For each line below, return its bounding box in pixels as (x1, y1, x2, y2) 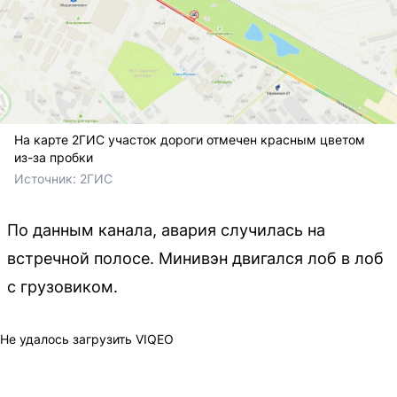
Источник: (14, 171, 80, 187)
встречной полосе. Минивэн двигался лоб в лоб (7, 249, 384, 269)
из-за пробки (14, 150, 93, 166)
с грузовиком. (7, 277, 118, 297)
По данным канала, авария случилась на (7, 221, 325, 240)
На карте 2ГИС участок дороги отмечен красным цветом (14, 132, 365, 148)
